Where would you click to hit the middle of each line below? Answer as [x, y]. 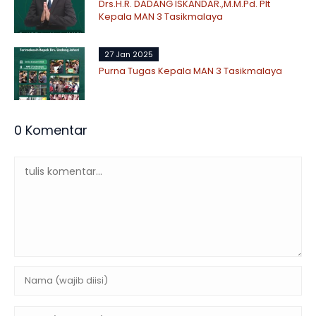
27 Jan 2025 [129, 54]
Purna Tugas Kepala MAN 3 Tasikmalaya [190, 71]
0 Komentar [51, 130]
